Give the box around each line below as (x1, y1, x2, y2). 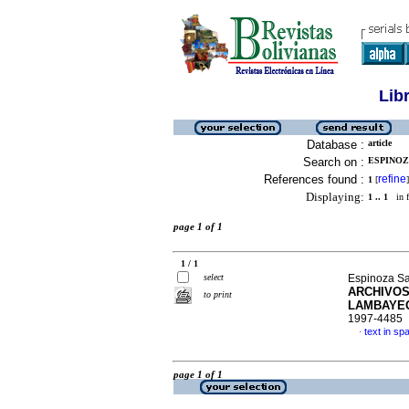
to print (204, 289, 232, 299)
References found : (264, 173, 364, 186)
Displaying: (306, 190, 364, 204)
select (204, 272, 224, 282)
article (368, 138, 392, 148)
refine (378, 173, 406, 185)
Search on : (303, 155, 364, 169)
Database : (307, 138, 364, 152)
